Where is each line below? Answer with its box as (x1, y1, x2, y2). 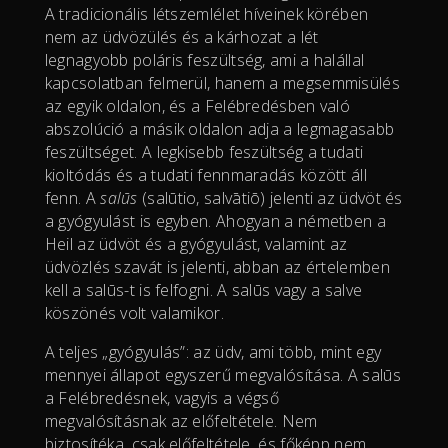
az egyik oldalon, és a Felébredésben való (44, 94, 351, 117)
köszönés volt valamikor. (44, 301, 224, 324)
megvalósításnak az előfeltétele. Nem (44, 409, 318, 432)
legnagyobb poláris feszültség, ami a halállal (44, 48, 365, 71)
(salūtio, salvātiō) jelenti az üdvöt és (137, 186, 403, 209)
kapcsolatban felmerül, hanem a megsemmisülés (44, 71, 400, 94)
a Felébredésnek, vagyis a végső (44, 386, 280, 409)
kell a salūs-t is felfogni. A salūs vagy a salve (44, 278, 363, 301)
